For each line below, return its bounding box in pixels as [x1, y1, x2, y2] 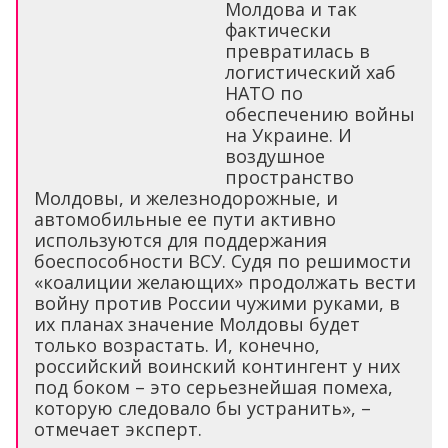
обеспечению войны [225, 101, 415, 126]
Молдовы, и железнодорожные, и [34, 185, 338, 210]
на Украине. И [225, 122, 352, 147]
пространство [225, 164, 354, 189]
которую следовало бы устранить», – [34, 395, 371, 420]
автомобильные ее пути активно [34, 206, 336, 231]
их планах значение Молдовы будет [34, 311, 360, 336]
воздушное [225, 143, 325, 168]
